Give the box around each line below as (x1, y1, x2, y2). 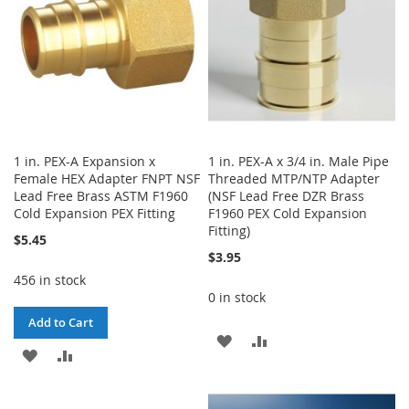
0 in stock (208, 288, 267, 306)
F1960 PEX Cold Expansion (208, 204, 368, 222)
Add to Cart (28, 313, 93, 330)
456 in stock (14, 270, 86, 288)
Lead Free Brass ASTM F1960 (14, 186, 188, 204)
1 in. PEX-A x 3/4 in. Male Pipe (208, 152, 390, 170)
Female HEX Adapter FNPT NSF (14, 169, 200, 187)
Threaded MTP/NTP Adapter (208, 169, 381, 187)
